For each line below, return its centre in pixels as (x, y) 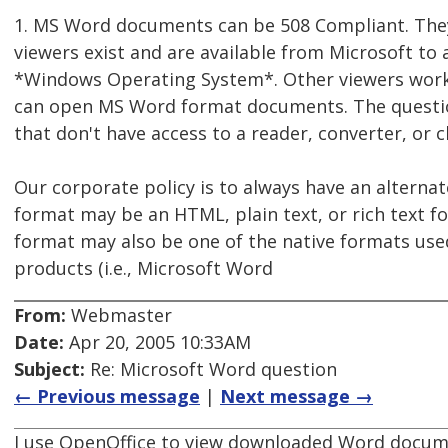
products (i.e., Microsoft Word (143, 268)
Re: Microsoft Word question (211, 369)
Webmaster (119, 315)
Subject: (49, 369)
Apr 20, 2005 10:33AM (157, 342)
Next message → (296, 396)
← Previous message (107, 396)
